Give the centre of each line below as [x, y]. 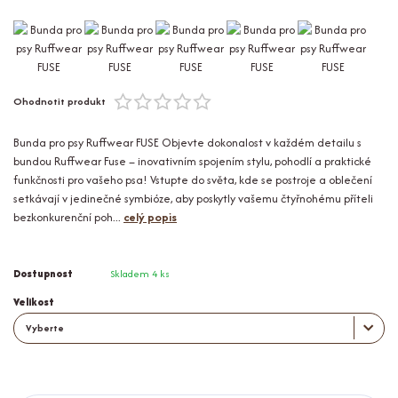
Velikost [34, 302]
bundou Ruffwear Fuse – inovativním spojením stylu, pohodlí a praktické [192, 161]
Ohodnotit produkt [60, 101]
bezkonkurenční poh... [68, 217]
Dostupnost [43, 273]
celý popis [150, 217]
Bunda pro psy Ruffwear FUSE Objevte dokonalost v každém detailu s [187, 142]
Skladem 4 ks [139, 273]
